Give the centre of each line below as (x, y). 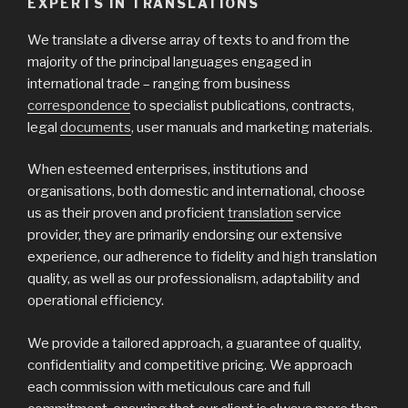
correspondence (79, 105)
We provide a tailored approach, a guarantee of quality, (194, 343)
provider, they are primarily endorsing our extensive (185, 235)
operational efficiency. (96, 301)
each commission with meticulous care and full (169, 387)
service (317, 214)
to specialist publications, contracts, (242, 105)
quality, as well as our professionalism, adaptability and (194, 279)
